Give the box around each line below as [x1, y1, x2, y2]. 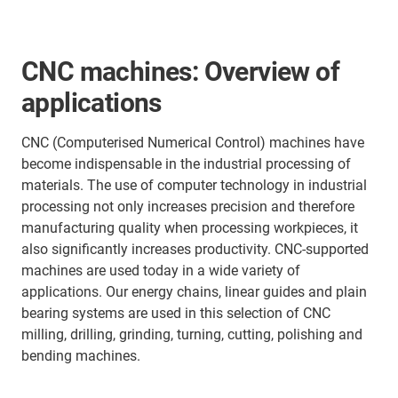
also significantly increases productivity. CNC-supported [21, 240, 369, 258]
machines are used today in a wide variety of [21, 261, 300, 279]
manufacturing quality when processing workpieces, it [21, 219, 358, 236]
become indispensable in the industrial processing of [21, 155, 351, 172]
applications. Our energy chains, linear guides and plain [21, 283, 367, 300]
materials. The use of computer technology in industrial [21, 176, 367, 194]
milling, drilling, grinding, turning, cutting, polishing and [21, 325, 362, 343]
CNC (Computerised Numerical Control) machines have [21, 133, 364, 151]
